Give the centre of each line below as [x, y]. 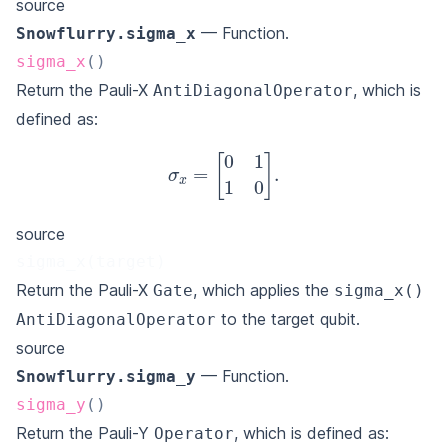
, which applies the [263, 289]
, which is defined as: [311, 432]
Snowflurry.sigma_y [106, 376]
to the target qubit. [288, 318]
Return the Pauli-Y [85, 432]
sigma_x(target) [91, 261]
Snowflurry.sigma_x [106, 33]
